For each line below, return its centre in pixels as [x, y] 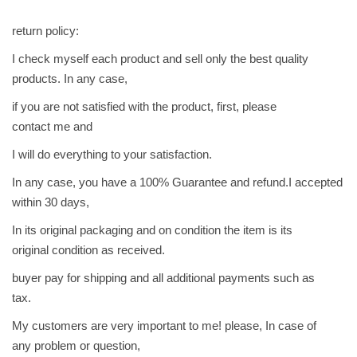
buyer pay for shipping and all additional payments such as [163, 278]
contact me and [52, 127]
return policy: [45, 31]
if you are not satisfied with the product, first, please [144, 107]
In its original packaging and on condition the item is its [152, 230]
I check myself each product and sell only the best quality [160, 59]
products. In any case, [70, 79]
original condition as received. [88, 250]
